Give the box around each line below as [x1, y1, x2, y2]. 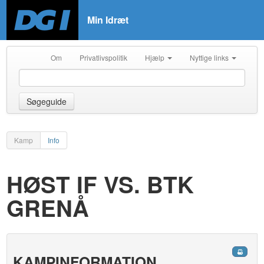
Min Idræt [87, 13, 129, 27]
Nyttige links [189, 52, 230, 62]
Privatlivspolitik [79, 52, 127, 62]
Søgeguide [27, 95, 67, 107]
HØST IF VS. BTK [6, 168, 194, 200]
